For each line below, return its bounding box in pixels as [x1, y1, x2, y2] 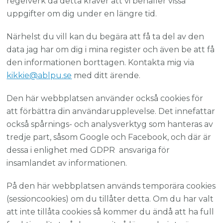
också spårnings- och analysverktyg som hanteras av [6, 119, 214, 129]
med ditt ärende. [72, 71, 141, 81]
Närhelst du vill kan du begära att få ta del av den [6, 32, 205, 42]
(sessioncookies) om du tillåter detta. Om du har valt [6, 194, 214, 204]
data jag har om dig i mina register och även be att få [6, 45, 215, 55]
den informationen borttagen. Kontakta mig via [6, 58, 195, 68]
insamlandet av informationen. [6, 158, 127, 168]
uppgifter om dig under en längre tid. [6, 9, 157, 19]
